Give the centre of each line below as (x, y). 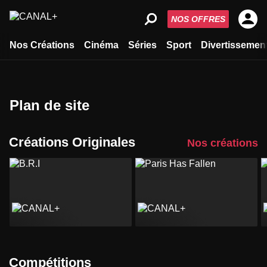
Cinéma (101, 45)
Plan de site (54, 105)
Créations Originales (77, 142)
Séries (142, 45)
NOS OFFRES (198, 19)
